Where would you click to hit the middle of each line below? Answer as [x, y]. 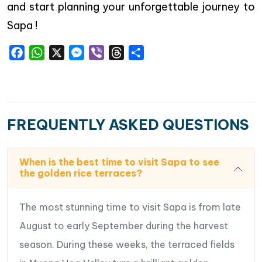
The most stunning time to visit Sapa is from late [130, 207]
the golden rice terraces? [81, 173]
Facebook [48, 52]
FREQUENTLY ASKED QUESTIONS [128, 124]
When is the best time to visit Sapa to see [119, 162]
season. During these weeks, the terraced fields [127, 244]
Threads [142, 52]
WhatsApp [68, 52]
